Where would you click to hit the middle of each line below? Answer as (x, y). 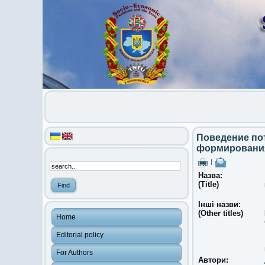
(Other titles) (221, 213)
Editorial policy (80, 235)
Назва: (211, 175)
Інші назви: (221, 204)
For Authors (75, 253)
